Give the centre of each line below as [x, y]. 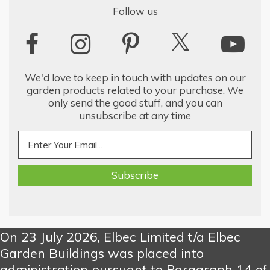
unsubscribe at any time [135, 116]
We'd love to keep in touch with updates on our [135, 78]
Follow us [135, 11]
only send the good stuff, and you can [135, 103]
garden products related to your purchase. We [135, 90]
